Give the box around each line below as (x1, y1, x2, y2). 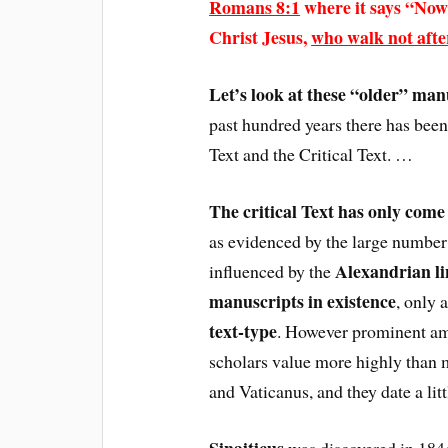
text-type (209, 317, 278, 344)
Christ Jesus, (209, 24, 312, 51)
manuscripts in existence (209, 287, 397, 314)
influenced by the (209, 258, 336, 283)
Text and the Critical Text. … (209, 142, 414, 167)
